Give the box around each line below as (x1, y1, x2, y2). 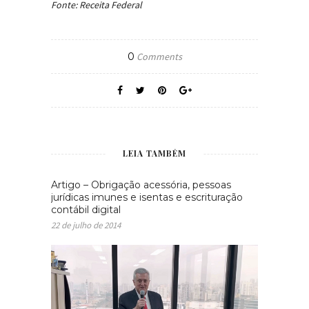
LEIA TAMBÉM (123, 148, 186, 159)
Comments (134, 50, 182, 63)
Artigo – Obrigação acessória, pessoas (51, 179, 231, 192)
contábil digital (51, 203, 121, 217)
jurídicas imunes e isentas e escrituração (51, 191, 243, 204)
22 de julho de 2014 (51, 219, 121, 232)
